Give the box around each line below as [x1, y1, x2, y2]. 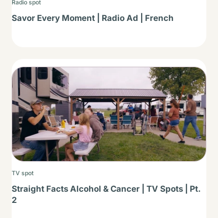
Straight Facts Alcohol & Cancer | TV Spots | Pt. [12, 183, 200, 194]
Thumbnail [12, 69, 52, 79]
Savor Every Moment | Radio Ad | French [12, 13, 174, 23]
